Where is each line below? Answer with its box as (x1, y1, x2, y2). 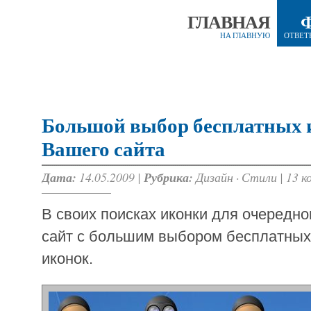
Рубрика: (144, 169, 193, 186)
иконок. (42, 250, 93, 268)
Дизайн (196, 169, 233, 185)
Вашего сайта (42, 138, 165, 161)
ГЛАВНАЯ (187, 12, 270, 33)
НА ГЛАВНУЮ (220, 31, 270, 40)
